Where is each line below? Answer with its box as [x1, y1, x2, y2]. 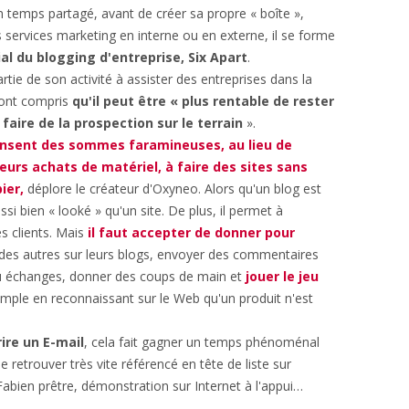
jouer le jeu [246, 267, 319, 285]
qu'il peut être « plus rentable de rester [72, 92, 334, 110]
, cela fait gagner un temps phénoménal [84, 333, 323, 351]
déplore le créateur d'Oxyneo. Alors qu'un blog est [24, 180, 321, 197]
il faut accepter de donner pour [88, 224, 295, 241]
